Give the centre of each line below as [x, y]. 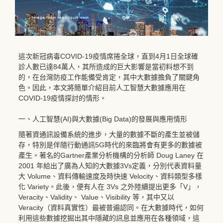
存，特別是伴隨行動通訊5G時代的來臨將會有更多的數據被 [110, 145]
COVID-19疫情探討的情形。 [62, 98]
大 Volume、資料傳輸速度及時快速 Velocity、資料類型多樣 [110, 176]
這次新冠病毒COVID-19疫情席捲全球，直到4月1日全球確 [108, 56]
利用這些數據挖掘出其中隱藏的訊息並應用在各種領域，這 [109, 218]
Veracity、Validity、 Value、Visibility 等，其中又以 [96, 197]
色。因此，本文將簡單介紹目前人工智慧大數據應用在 [102, 87]
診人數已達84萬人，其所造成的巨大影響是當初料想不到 [106, 66]
